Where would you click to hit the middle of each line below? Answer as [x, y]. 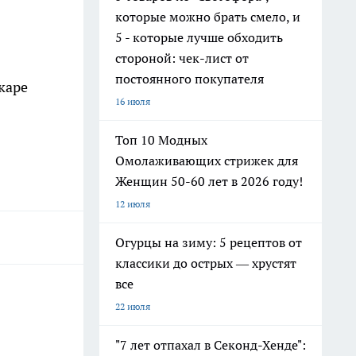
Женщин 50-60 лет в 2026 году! [209, 181]
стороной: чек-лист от [182, 58]
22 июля [133, 306]
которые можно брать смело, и [208, 17]
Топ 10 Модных [161, 140]
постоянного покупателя [190, 79]
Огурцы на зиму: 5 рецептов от [209, 242]
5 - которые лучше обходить [199, 37]
